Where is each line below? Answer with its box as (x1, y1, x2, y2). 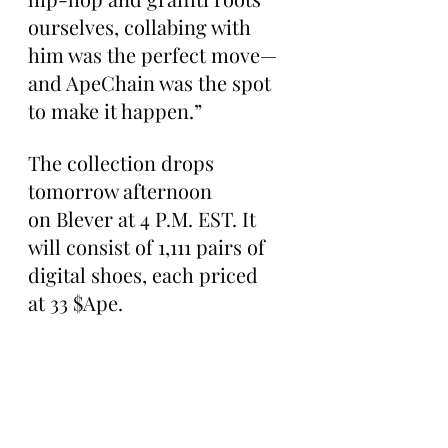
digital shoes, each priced (28, 261, 263, 288)
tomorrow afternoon (28, 177, 217, 204)
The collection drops (28, 149, 219, 176)
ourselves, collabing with (28, 13, 256, 40)
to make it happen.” (28, 97, 202, 124)
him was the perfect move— (28, 41, 277, 68)
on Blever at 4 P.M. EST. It (28, 205, 261, 232)
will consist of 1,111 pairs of (28, 233, 270, 260)
